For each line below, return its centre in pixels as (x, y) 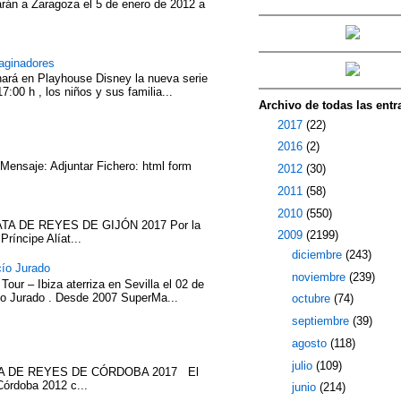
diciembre (318, 254)
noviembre (320, 277)
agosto (311, 343)
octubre (312, 299)
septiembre (322, 321)
